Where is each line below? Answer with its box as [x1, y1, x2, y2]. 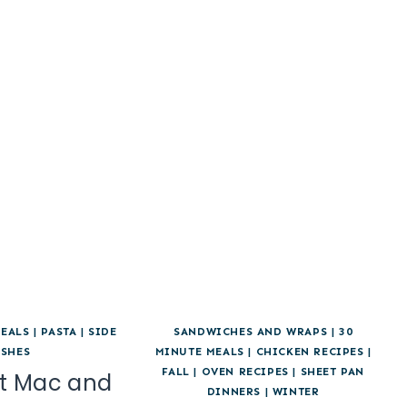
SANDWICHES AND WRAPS [174, 324, 328, 338]
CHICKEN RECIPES [255, 344, 364, 358]
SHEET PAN [300, 364, 364, 378]
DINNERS [206, 384, 262, 398]
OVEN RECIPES [201, 364, 289, 378]
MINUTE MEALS [154, 344, 244, 358]
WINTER [272, 384, 320, 398]
